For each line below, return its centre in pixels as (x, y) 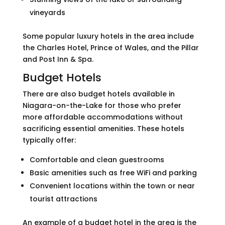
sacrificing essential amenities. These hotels (103, 128)
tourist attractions (63, 199)
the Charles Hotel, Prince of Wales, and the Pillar (110, 47)
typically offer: (49, 140)
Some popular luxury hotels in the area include (108, 36)
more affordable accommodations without (102, 117)
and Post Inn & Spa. (58, 59)
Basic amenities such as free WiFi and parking (113, 173)
